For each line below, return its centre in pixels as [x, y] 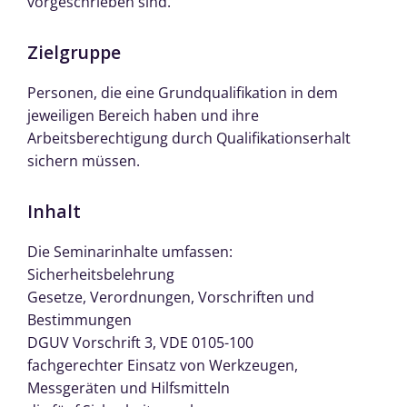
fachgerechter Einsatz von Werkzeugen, [163, 366]
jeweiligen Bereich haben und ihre [143, 115]
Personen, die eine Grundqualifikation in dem [183, 92]
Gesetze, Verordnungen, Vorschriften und [171, 298]
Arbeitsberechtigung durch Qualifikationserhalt [189, 138]
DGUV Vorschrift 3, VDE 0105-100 [140, 343]
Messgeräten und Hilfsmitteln [129, 388]
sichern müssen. [84, 160]
